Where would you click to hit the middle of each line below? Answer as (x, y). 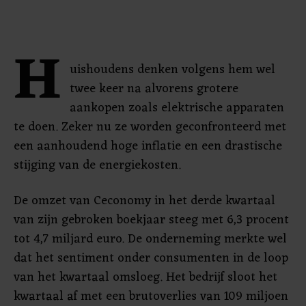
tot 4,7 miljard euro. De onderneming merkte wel (150, 239)
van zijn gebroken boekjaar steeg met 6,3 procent (151, 220)
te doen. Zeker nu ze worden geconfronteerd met (150, 127)
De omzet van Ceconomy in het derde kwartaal (144, 201)
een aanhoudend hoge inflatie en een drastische (148, 146)
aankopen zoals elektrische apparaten (177, 108)
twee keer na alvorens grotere (154, 89)
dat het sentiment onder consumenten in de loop (151, 258)
